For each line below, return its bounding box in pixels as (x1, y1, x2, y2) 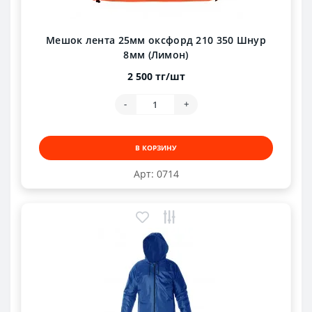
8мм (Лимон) (123, 47, 189, 61)
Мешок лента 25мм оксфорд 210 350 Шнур (45, 33, 267, 47)
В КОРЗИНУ (135, 142, 177, 153)
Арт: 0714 (133, 166, 179, 180)
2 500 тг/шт (127, 69, 185, 83)
